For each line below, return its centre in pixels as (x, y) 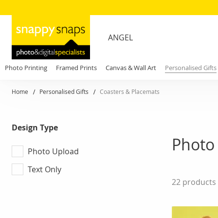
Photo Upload (53, 151)
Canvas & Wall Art (131, 68)
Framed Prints (76, 68)
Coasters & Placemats (130, 91)
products (198, 182)
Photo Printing (26, 68)
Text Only (45, 169)
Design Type (35, 128)
